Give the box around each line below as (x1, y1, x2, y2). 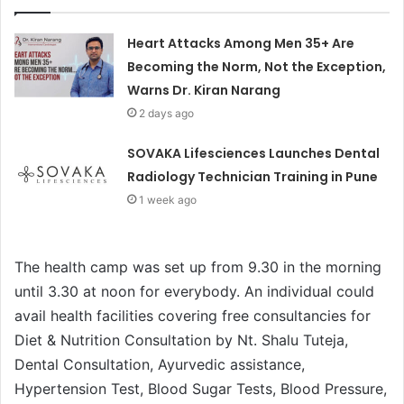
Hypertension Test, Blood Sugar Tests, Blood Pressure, (14, 379, 387, 398)
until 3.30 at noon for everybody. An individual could (14, 281, 374, 300)
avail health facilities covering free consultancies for (14, 306, 371, 325)
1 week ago (139, 192, 197, 207)
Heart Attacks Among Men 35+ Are (127, 33, 355, 52)
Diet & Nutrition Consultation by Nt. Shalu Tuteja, (14, 330, 348, 349)
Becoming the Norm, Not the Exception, (127, 57, 387, 76)
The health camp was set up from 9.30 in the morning (14, 257, 381, 276)
